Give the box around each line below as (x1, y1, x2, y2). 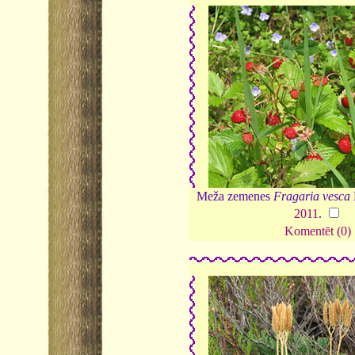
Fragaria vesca (273, 189, 351, 204)
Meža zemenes (197, 189, 274, 204)
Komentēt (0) (284, 224, 351, 239)
